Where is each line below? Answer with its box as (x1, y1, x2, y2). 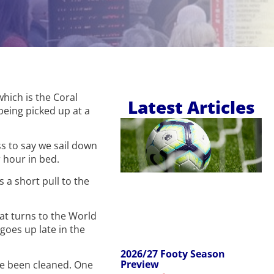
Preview (120, 257, 160, 272)
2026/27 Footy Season (120, 247, 226, 261)
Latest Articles (128, 95, 255, 119)
